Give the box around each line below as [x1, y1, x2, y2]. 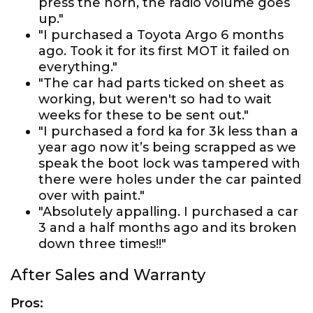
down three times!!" [38, 236, 166, 252]
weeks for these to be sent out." [38, 108, 249, 123]
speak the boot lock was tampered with [38, 156, 300, 171]
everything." [38, 59, 117, 75]
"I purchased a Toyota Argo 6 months [38, 27, 284, 43]
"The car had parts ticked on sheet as [38, 75, 284, 91]
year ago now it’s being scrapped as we [38, 140, 296, 155]
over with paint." [38, 188, 145, 203]
